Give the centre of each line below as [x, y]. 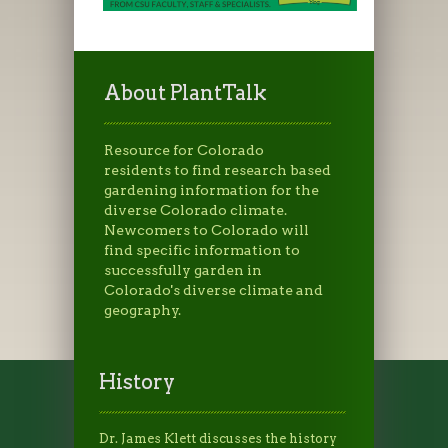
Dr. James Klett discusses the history [218, 438]
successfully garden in [183, 269]
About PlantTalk [185, 92]
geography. [142, 309]
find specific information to [202, 249]
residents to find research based [217, 169]
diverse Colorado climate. [195, 209]
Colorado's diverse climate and [213, 289]
